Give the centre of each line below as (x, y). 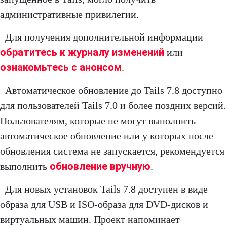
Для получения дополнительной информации (104, 37)
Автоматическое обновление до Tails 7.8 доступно (114, 90)
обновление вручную (100, 166)
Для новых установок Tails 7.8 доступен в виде (106, 189)
